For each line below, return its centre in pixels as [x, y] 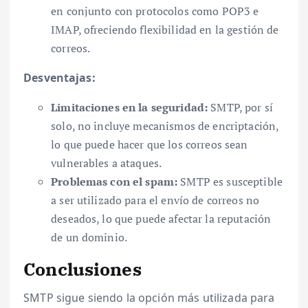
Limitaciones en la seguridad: [130, 107]
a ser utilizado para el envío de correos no [155, 200]
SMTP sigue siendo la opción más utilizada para [149, 298]
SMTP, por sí [241, 107]
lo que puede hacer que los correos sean [150, 144]
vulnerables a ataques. [107, 163]
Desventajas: [59, 77]
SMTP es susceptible [230, 181]
